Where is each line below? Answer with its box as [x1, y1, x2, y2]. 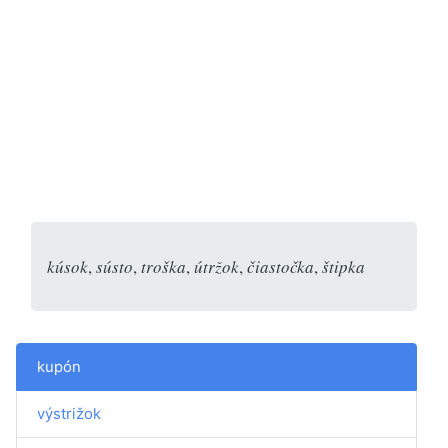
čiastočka [247, 254, 314, 278]
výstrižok [37, 404, 101, 423]
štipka [322, 254, 365, 278]
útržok [194, 254, 239, 278]
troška [141, 254, 186, 278]
